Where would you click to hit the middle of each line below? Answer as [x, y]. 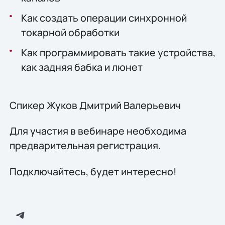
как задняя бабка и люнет [82, 67]
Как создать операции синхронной [104, 18]
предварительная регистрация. [85, 146]
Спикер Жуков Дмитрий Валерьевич [95, 105]
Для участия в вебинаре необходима [98, 131]
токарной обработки [70, 33]
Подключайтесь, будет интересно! [93, 171]
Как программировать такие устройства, [118, 53]
